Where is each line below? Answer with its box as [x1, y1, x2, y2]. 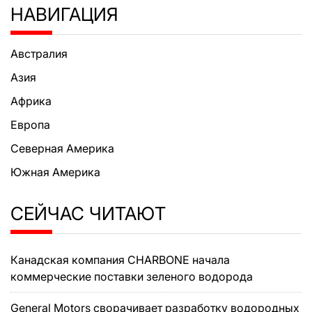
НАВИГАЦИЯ [10, 3, 118, 25]
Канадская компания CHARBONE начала [10, 252, 230, 267]
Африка [10, 93, 52, 108]
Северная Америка [10, 141, 114, 155]
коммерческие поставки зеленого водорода [10, 269, 253, 283]
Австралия [10, 46, 68, 61]
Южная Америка [10, 164, 100, 179]
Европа [10, 117, 50, 132]
